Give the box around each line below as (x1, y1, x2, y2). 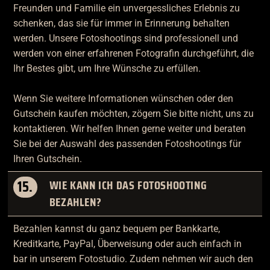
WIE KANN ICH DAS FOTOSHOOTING (49, 175, 207, 195)
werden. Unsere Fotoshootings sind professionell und (13, 32, 238, 44)
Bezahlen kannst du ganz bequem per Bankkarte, (13, 223, 220, 235)
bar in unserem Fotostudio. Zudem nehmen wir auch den (13, 253, 253, 265)
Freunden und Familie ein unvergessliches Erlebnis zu (13, 2, 240, 14)
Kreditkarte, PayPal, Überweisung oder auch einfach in (13, 238, 242, 250)
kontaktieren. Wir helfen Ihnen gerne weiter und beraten (13, 122, 246, 134)
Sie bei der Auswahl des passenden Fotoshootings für (13, 137, 241, 149)
